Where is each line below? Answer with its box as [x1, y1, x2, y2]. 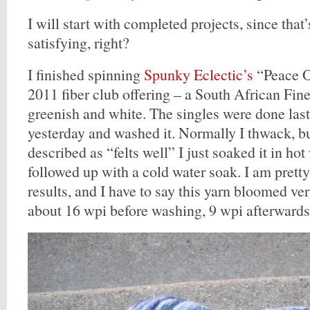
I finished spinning [28, 64, 144, 84]
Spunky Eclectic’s [144, 64, 253, 84]
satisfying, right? [28, 33, 129, 53]
